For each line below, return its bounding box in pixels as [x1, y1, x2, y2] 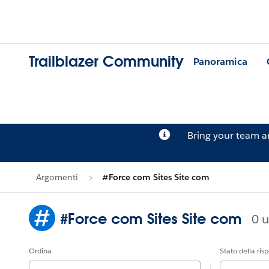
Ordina [29, 246, 52, 256]
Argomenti [36, 172, 78, 183]
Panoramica [193, 55, 247, 68]
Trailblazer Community [29, 52, 184, 71]
